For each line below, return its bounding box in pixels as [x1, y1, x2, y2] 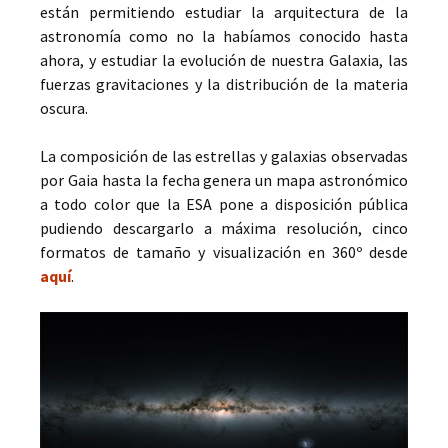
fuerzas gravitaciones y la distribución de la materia [40, 74, 408, 94]
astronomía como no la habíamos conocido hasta [40, 26, 408, 46]
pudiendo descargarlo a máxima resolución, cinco [40, 218, 408, 238]
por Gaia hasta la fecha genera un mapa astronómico [40, 170, 408, 190]
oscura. [40, 98, 88, 118]
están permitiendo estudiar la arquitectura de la [40, 2, 408, 22]
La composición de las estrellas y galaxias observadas [40, 146, 408, 166]
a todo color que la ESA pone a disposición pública [40, 194, 408, 214]
